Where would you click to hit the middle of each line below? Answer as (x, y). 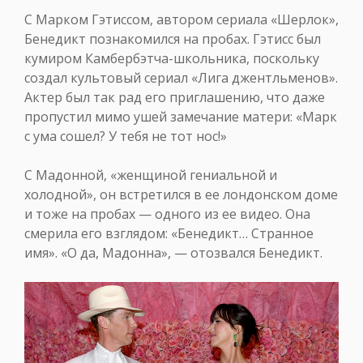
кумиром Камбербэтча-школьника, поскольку (172, 58)
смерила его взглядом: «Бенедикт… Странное (169, 233)
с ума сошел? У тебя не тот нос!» (126, 136)
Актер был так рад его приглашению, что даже (175, 97)
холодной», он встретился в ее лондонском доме (181, 194)
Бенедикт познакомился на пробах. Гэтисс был (173, 38)
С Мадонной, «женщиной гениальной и (151, 175)
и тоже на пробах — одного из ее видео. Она (167, 214)
